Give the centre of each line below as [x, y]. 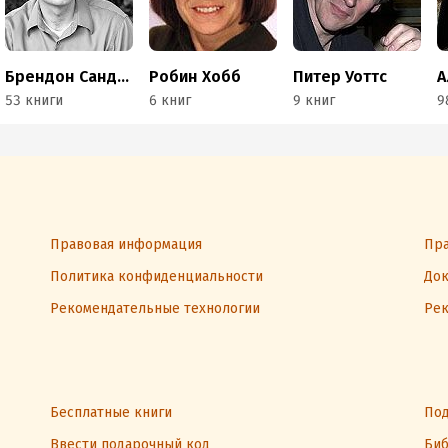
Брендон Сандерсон [123, 76]
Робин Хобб [195, 76]
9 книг [314, 100]
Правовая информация [126, 244]
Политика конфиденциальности [156, 276]
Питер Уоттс [340, 76]
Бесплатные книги [111, 412]
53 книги [34, 100]
